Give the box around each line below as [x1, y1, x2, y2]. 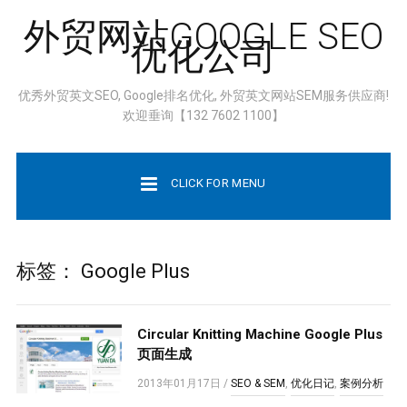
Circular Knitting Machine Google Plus [137, 326, 383, 342]
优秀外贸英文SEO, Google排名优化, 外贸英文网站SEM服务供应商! [18, 88, 389, 103]
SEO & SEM [231, 377, 286, 390]
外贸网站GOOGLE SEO [24, 15, 383, 58]
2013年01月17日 [137, 377, 222, 390]
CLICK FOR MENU [171, 176, 266, 190]
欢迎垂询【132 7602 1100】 [123, 108, 284, 123]
